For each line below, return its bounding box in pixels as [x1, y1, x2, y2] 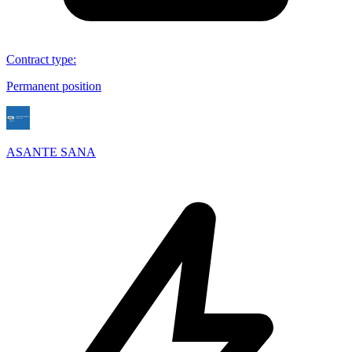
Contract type [6, 52, 73, 66]
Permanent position [6, 79, 101, 93]
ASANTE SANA [6, 145, 96, 159]
